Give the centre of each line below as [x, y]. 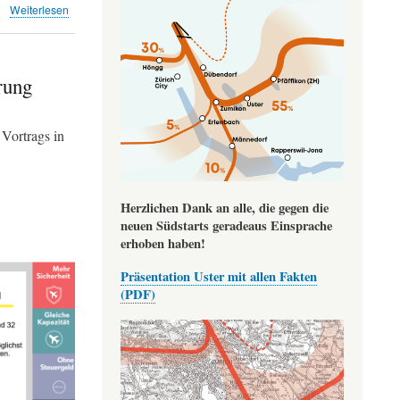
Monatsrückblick [108, 25]
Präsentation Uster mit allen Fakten [218, 277]
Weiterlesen [40, 10]
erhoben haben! [162, 243]
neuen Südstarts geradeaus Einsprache [226, 225]
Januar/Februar [107, 42]
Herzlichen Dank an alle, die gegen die [224, 207]
